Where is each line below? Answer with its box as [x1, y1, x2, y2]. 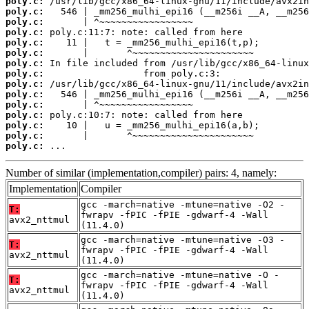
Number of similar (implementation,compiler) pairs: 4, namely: [6, 167, 277, 179]
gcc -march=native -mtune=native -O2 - [81, 199, 285, 210]
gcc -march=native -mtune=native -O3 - [81, 235, 285, 246]
